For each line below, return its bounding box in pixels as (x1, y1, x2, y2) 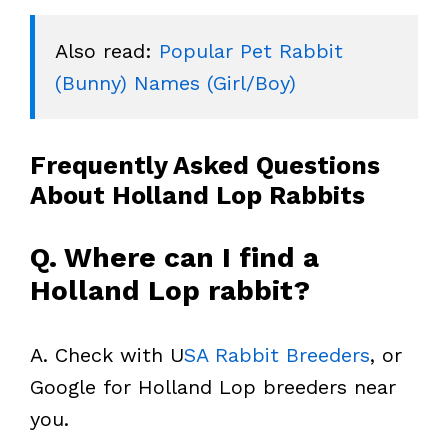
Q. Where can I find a (30, 240, 319, 274)
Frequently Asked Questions (30, 150, 380, 180)
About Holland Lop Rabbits (30, 180, 365, 210)
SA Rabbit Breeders (184, 342, 370, 367)
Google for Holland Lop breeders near (30, 374, 396, 399)
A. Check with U (30, 342, 184, 367)
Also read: (55, 38, 159, 63)
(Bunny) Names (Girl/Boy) (55, 70, 296, 95)
